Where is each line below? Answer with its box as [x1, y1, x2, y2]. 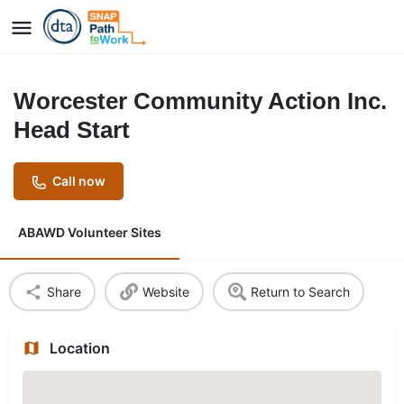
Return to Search [250, 283, 350, 299]
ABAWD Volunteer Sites [18, 225, 161, 240]
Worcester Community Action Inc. [14, 87, 387, 115]
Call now [52, 173, 106, 188]
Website [142, 283, 189, 299]
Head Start [14, 116, 130, 143]
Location [50, 339, 110, 357]
